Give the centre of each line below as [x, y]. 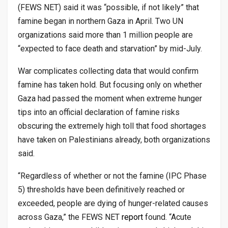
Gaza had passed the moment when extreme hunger [110, 99]
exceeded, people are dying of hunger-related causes [113, 204]
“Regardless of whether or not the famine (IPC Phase [112, 176]
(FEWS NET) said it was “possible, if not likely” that [108, 8]
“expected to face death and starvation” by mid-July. [110, 49]
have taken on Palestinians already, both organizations [114, 140]
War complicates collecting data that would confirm [108, 71]
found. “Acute [167, 217]
